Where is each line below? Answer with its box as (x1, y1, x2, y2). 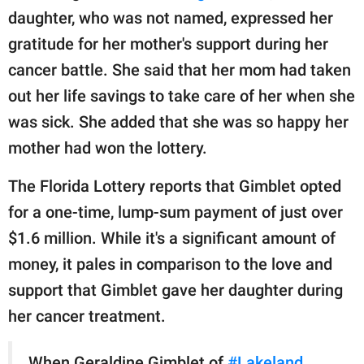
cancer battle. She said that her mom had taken (8, 59, 351, 80)
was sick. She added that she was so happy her (8, 111, 349, 132)
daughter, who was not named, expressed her (8, 7, 333, 28)
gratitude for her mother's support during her (8, 33, 328, 54)
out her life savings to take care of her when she (8, 85, 355, 106)
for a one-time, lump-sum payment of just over (8, 201, 343, 222)
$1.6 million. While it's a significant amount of (8, 227, 336, 248)
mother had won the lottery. (8, 137, 207, 158)
